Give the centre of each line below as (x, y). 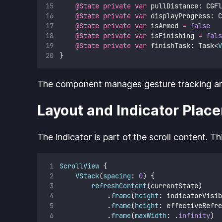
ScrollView (79, 166)
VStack (87, 176)
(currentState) (174, 186)
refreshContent (119, 186)
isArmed (164, 26)
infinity (194, 216)
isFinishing (172, 35)
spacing (117, 176)
